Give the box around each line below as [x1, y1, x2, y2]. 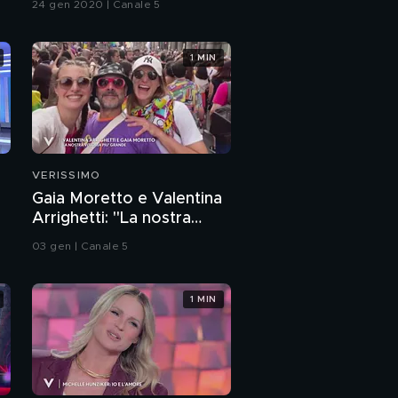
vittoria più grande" [32, 230, 178, 247]
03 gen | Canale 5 [32, 241, 129, 252]
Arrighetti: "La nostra [32, 211, 191, 227]
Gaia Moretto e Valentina [32, 191, 222, 208]
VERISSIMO [32, 170, 101, 181]
